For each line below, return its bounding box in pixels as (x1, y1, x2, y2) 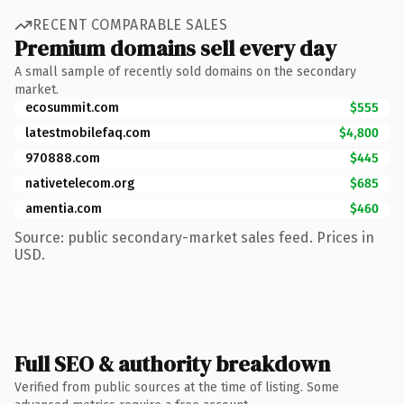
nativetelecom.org (25, 175, 134, 191)
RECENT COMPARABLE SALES (32, 16, 228, 33)
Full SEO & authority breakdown (14, 348, 330, 379)
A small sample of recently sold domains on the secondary (14, 63, 356, 79)
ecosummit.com (25, 99, 119, 115)
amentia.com (25, 200, 102, 216)
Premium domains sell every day (14, 32, 336, 63)
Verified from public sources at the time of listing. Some (14, 379, 339, 395)
